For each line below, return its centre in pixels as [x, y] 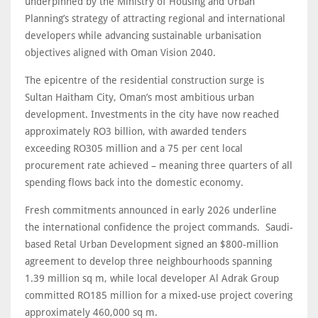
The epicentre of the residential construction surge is [144, 81]
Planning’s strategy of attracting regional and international [155, 19]
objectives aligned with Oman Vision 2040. [120, 53]
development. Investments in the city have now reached [152, 115]
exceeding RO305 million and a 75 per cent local [134, 149]
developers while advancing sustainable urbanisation [143, 36]
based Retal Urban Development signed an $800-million [152, 245]
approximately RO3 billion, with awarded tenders [136, 132]
